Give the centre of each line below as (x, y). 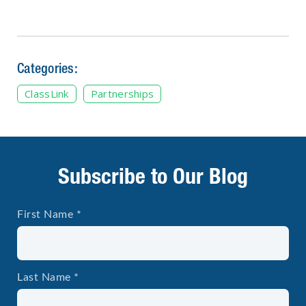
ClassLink (47, 94)
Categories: (47, 68)
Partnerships (122, 94)
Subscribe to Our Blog (153, 175)
